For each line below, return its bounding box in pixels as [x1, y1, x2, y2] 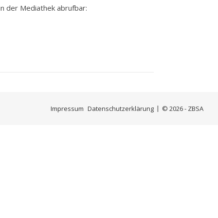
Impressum [51, 104, 84, 113]
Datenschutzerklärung [88, 104, 154, 113]
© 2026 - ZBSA [162, 104, 203, 113]
